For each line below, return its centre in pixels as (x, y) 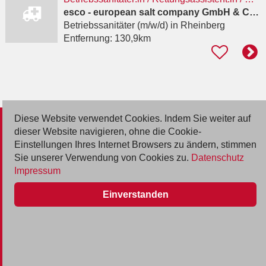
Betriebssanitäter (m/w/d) (115, 26)
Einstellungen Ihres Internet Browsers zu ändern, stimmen (135, 145)
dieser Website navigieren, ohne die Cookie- (108, 132)
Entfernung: (89, 39)
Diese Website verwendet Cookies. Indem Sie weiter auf (132, 118)
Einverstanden (135, 194)
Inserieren (30, 154)
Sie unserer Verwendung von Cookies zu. (103, 158)
